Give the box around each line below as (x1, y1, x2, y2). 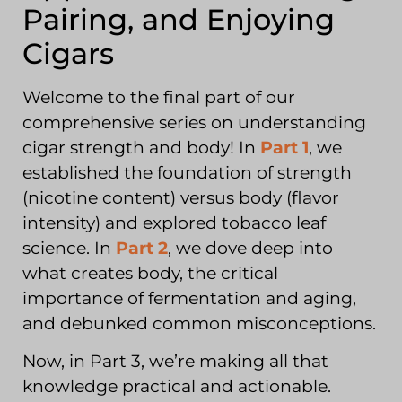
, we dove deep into (168, 237, 333, 258)
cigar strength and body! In (22, 136, 260, 158)
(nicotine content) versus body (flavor (22, 187, 339, 208)
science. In (22, 237, 116, 258)
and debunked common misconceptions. (22, 312, 376, 334)
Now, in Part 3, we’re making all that (22, 351, 328, 372)
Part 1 (260, 136, 309, 158)
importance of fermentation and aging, (22, 287, 356, 309)
